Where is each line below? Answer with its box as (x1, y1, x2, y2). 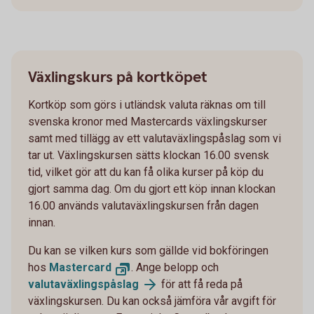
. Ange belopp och (131, 260, 221, 274)
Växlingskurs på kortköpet (28, 67, 207, 88)
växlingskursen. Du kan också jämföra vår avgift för (28, 294, 276, 308)
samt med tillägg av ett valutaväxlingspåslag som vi (28, 131, 281, 145)
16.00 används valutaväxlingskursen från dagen (28, 198, 259, 212)
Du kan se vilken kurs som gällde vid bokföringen (28, 243, 268, 257)
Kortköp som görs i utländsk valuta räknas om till (28, 97, 266, 111)
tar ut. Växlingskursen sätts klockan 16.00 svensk (28, 148, 269, 162)
